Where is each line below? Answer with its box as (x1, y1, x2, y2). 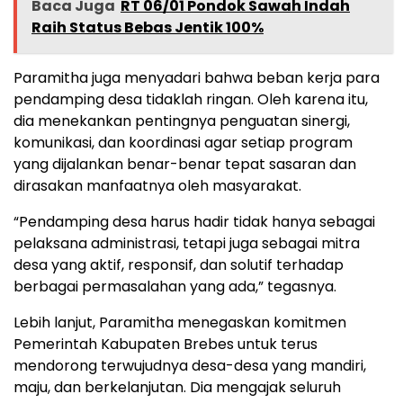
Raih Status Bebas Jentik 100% (31, 17, 264, 39)
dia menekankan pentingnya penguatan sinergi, (13, 111, 350, 132)
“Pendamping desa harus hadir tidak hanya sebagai (13, 211, 375, 233)
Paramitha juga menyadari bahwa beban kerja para (13, 67, 380, 89)
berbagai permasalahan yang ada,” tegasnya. (13, 276, 336, 298)
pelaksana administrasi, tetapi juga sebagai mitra (13, 233, 360, 255)
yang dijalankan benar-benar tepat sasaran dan (13, 154, 356, 175)
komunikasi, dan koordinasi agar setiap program (13, 132, 353, 154)
